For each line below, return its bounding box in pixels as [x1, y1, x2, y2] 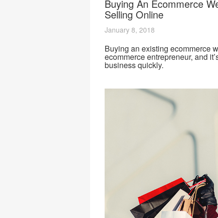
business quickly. [104, 59, 163, 71]
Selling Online [104, 7, 163, 21]
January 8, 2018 [104, 25, 155, 35]
